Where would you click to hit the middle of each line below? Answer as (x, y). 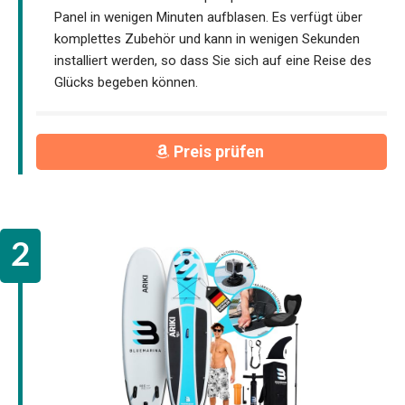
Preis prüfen (220, 152)
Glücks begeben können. (126, 82)
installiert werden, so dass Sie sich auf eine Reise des (213, 60)
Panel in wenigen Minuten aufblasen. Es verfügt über (208, 17)
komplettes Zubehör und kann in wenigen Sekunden (207, 38)
